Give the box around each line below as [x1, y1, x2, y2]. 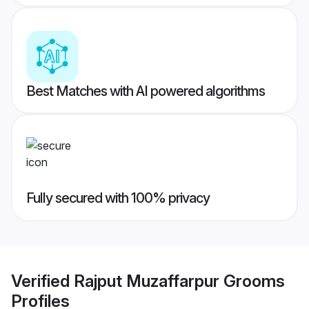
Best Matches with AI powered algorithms [26, 83, 265, 100]
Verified [11, 270, 74, 291]
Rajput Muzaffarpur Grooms [74, 270, 285, 291]
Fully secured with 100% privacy [26, 190, 210, 207]
